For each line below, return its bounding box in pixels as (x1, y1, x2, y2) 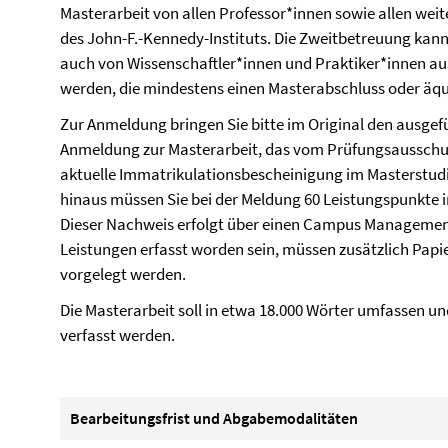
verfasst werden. (60, 324, 175, 346)
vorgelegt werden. (60, 263, 186, 285)
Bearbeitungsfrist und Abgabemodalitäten (70, 408, 358, 428)
